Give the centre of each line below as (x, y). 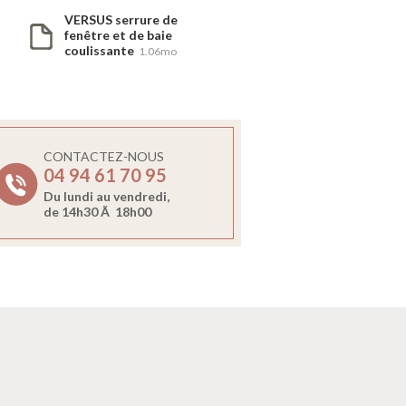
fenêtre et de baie (118, 35)
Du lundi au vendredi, (107, 197)
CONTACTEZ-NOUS (104, 157)
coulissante (101, 50)
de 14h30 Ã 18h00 (98, 212)
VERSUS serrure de (121, 19)
